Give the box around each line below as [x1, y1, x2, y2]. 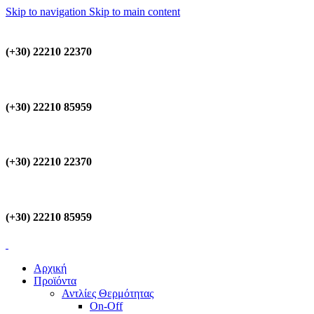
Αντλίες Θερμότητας [62, 287, 153, 300]
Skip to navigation [6, 6, 89, 18]
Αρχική [34, 262, 67, 275]
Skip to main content [89, 6, 180, 18]
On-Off [90, 300, 123, 313]
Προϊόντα [34, 275, 76, 287]
